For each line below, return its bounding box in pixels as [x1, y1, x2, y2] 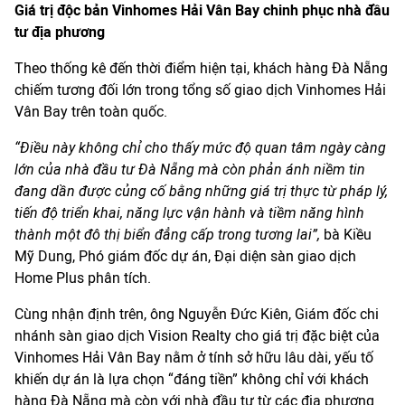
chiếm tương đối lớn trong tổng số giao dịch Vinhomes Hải [14, 81, 386, 99]
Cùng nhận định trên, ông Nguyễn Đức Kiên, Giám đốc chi [14, 306, 379, 324]
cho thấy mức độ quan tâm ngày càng [145, 139, 386, 157]
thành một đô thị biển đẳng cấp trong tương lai [14, 226, 312, 244]
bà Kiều [324, 226, 372, 244]
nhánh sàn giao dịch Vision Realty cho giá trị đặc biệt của [14, 327, 380, 345]
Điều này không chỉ [20, 139, 141, 157]
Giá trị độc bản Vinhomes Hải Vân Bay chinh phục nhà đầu [14, 2, 390, 20]
